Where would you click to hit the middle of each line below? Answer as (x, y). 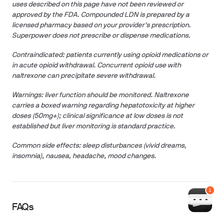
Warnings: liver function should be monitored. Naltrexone (100, 95)
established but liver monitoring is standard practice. (94, 127)
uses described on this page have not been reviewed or (98, 5)
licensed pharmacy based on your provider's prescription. (101, 26)
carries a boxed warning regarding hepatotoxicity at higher (103, 106)
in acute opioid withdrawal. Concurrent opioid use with (96, 66)
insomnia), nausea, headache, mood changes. (84, 156)
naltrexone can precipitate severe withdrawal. (84, 76)
